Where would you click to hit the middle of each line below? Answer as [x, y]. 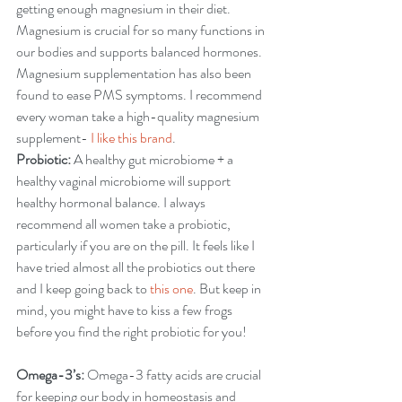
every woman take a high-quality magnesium [139, 116]
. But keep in [228, 288]
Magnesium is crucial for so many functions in [142, 30]
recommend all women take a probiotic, [125, 224]
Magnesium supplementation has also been [135, 73]
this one [171, 288]
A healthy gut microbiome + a [153, 159]
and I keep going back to [83, 288]
